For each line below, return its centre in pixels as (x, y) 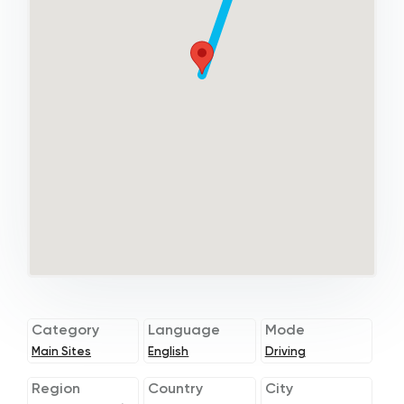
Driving (285, 351)
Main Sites (61, 351)
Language (184, 329)
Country (176, 388)
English (169, 351)
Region (56, 388)
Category (65, 329)
